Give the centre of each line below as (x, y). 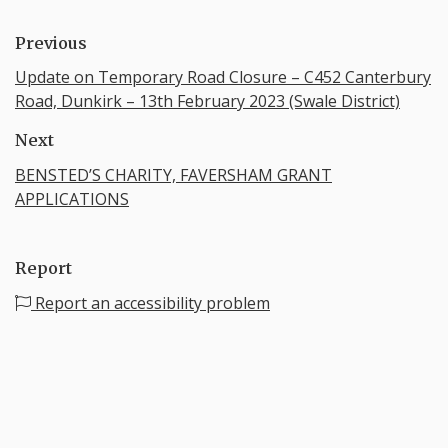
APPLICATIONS (72, 199)
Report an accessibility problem (150, 302)
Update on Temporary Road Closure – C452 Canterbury (223, 77)
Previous (51, 42)
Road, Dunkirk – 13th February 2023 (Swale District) (207, 101)
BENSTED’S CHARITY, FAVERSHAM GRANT (173, 175)
